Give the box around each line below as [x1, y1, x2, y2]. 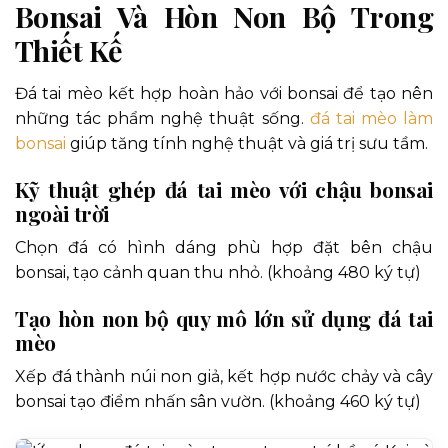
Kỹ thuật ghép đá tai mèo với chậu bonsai [15, 174, 433, 203]
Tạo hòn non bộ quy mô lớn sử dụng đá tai [15, 303, 433, 332]
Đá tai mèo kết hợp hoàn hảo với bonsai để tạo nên [15, 83, 433, 103]
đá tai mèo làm [309, 108, 434, 128]
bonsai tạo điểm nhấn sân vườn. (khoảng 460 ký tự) [15, 392, 421, 412]
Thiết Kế [15, 30, 123, 69]
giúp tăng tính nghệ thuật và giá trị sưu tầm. [66, 133, 428, 153]
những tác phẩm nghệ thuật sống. [15, 108, 310, 128]
